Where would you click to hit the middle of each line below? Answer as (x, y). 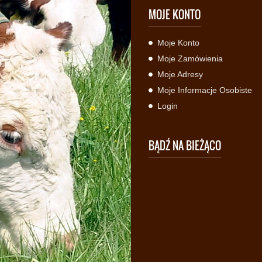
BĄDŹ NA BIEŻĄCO (185, 146)
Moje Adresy (180, 74)
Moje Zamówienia (190, 58)
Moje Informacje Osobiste (205, 90)
